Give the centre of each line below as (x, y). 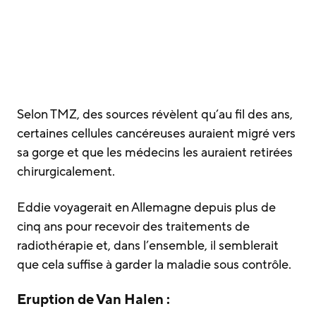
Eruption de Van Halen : (93, 299)
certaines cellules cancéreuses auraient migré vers (156, 133)
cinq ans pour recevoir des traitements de (133, 226)
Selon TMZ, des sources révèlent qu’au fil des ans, (155, 114)
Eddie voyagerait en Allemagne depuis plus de (146, 207)
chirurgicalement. (66, 171)
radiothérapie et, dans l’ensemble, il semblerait (148, 245)
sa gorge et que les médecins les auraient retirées (155, 152)
